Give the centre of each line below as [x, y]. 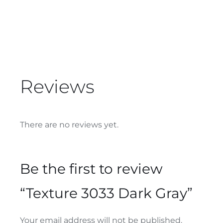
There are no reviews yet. [69, 125]
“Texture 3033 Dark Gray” [106, 193]
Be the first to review [91, 169]
